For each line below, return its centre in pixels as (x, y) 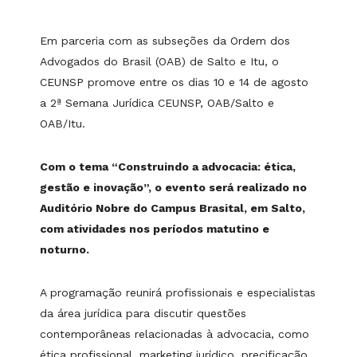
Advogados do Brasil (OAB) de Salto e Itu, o (159, 62)
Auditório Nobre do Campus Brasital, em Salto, (173, 208)
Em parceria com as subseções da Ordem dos (165, 41)
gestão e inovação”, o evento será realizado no (173, 188)
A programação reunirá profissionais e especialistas (178, 293)
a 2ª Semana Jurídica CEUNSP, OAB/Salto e (157, 103)
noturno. (65, 250)
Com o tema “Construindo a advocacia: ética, (168, 167)
